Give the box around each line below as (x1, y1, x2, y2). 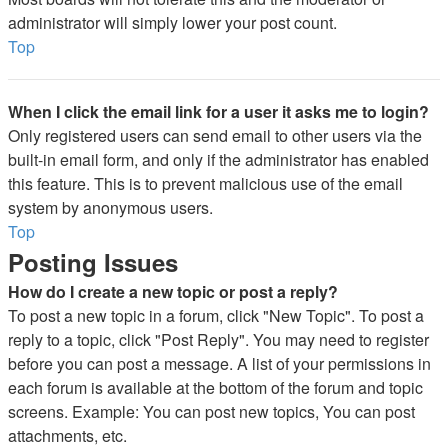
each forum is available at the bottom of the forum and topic (8, 376, 423, 399)
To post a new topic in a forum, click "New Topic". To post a (8, 304, 424, 327)
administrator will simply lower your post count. (8, 11, 337, 34)
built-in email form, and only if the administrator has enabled (8, 148, 429, 171)
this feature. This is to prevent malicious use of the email (8, 172, 403, 195)
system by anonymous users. (8, 196, 213, 219)
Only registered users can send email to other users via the (8, 124, 422, 147)
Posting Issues (8, 245, 178, 279)
